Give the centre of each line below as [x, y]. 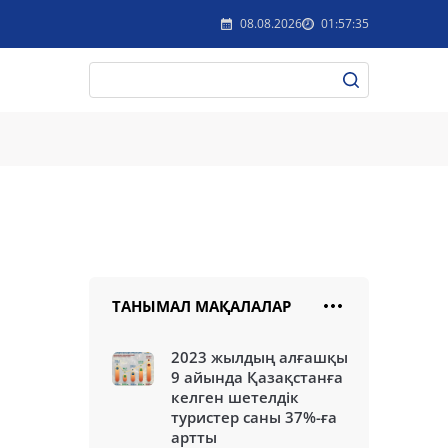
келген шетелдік [235, 397]
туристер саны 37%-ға [254, 417]
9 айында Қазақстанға [257, 377]
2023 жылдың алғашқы [259, 357]
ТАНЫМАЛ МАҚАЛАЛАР [201, 306]
